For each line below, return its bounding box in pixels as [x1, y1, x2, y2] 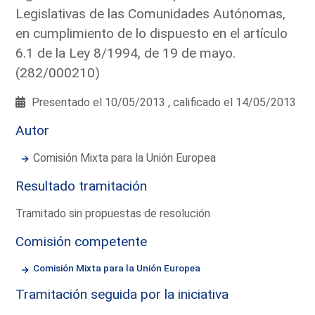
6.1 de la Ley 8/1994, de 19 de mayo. [15, 44, 236, 61]
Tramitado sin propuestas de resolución [15, 206, 211, 220]
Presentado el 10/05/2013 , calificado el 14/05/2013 [29, 95, 297, 109]
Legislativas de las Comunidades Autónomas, [15, 5, 286, 22]
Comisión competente [15, 233, 148, 250]
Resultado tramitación [15, 177, 148, 194]
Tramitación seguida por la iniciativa [15, 285, 229, 302]
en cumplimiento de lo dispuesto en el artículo [15, 25, 288, 41]
